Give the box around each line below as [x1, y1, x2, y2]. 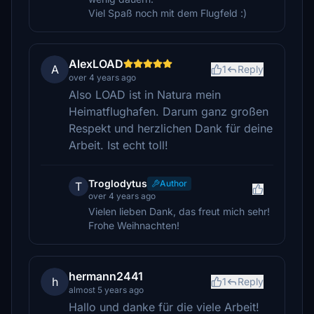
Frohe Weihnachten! [88, 219, 179, 231]
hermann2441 [69, 269, 143, 283]
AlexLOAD [69, 57, 123, 71]
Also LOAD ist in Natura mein [69, 88, 221, 102]
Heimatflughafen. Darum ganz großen [69, 104, 268, 118]
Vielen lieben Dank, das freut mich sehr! [88, 205, 270, 217]
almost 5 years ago [69, 285, 144, 295]
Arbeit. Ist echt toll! [69, 138, 168, 152]
